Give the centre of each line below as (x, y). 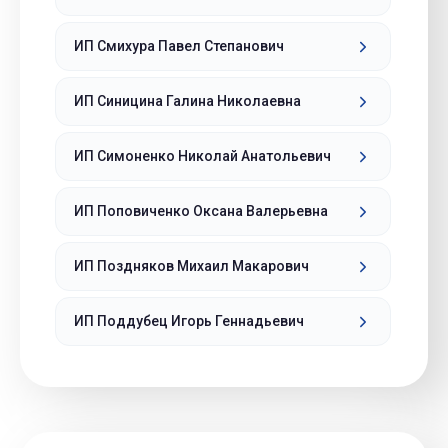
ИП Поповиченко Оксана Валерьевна (201, 211)
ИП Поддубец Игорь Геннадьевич (189, 321)
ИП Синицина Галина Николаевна (187, 101)
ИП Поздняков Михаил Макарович (191, 266)
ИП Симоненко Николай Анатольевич (202, 156)
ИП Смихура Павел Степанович (179, 46)
